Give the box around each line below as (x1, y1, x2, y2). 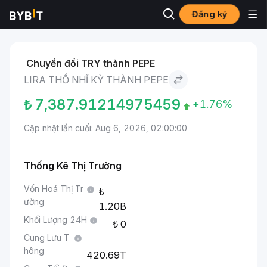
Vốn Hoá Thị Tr (24, 184, 83, 194)
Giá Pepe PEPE (61, 15, 122, 26)
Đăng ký (192, 8, 227, 20)
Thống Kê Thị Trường (24, 160, 122, 172)
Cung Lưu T (24, 232, 70, 243)
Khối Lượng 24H (24, 215, 87, 225)
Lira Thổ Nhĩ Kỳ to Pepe (132, 15, 229, 26)
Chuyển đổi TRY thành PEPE (26, 57, 155, 69)
